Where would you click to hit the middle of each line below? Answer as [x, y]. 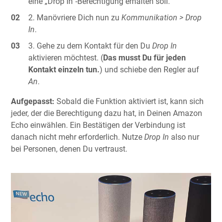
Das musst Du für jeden [145, 58]
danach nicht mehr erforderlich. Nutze [78, 137]
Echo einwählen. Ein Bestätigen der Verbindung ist [98, 125]
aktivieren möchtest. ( [66, 58]
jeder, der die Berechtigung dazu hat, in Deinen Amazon [107, 113]
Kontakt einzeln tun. [64, 70]
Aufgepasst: [34, 102]
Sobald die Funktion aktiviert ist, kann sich [130, 102]
